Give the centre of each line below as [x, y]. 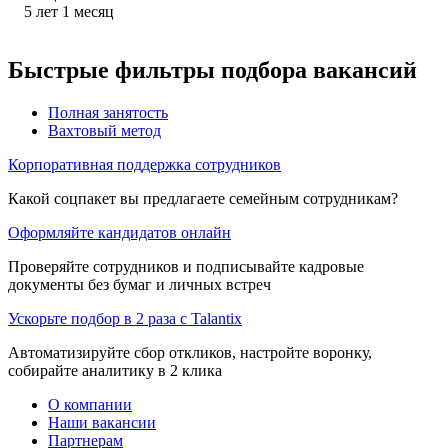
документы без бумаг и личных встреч [139, 284]
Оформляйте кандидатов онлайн [119, 232]
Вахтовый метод [104, 130]
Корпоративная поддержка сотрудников [144, 164]
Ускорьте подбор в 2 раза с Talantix [125, 318]
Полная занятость [108, 112]
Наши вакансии [102, 422]
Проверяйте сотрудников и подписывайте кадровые [186, 266]
